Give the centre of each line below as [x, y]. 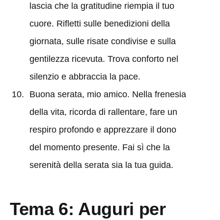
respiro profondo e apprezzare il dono [103, 129]
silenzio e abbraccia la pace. [85, 76]
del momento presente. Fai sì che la [99, 147]
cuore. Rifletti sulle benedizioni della [99, 23]
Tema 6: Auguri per [88, 209]
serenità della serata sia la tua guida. [101, 165]
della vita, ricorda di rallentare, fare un [103, 112]
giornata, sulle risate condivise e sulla [102, 41]
